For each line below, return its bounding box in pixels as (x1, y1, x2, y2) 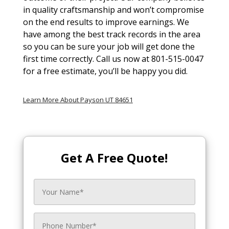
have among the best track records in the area (22, 29, 200, 40)
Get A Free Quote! (61, 149, 168, 167)
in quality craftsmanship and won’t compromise (22, 4, 204, 16)
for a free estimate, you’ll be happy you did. (22, 65, 188, 77)
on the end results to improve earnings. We (22, 16, 189, 28)
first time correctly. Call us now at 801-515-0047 (22, 53, 203, 65)
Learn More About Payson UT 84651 (22, 95, 133, 105)
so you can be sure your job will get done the (22, 41, 195, 53)
